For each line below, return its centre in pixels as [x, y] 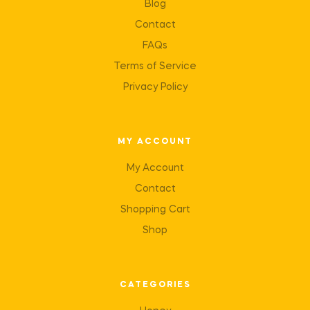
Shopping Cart [155, 209]
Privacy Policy [155, 87]
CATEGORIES [155, 285]
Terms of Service [155, 66]
